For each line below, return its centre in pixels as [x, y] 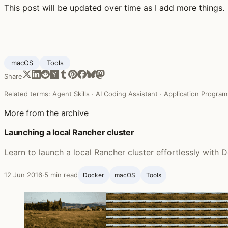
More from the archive [46, 113]
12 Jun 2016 [23, 174]
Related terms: [28, 93]
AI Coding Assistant [127, 93]
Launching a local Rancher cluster [69, 132]
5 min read [61, 174]
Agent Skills [71, 93]
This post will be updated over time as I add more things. [114, 7]
